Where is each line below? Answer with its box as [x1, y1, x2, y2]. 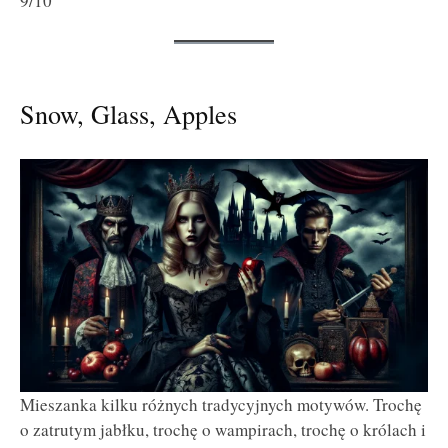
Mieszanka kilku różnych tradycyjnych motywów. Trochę [20, 392, 422, 416]
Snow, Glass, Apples [20, 96, 237, 132]
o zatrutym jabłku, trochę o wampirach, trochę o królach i [20, 417, 426, 441]
